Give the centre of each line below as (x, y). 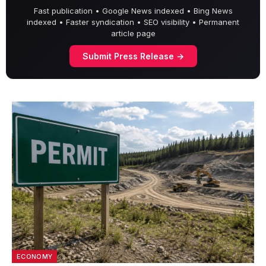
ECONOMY (35, 257)
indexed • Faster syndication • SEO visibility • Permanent (133, 22)
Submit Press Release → (133, 56)
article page (133, 34)
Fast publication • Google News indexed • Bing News (133, 11)
